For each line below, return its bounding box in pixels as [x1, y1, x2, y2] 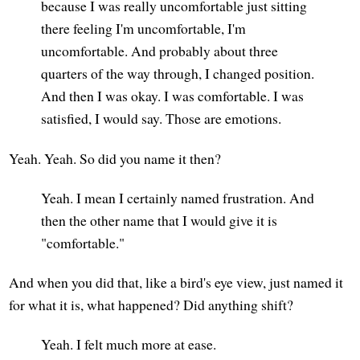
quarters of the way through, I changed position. [41, 63, 315, 84]
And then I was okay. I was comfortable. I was [41, 86, 305, 106]
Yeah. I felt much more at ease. [41, 333, 217, 354]
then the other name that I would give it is [41, 210, 278, 230]
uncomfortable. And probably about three [41, 41, 279, 61]
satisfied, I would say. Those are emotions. [41, 108, 282, 129]
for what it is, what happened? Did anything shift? [9, 294, 294, 314]
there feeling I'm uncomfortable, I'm [41, 18, 247, 39]
